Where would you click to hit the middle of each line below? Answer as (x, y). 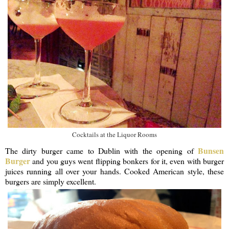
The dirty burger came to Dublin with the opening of (101, 150)
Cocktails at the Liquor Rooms (114, 134)
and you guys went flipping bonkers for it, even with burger (127, 161)
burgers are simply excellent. (51, 181)
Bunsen (211, 150)
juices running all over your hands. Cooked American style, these (114, 171)
